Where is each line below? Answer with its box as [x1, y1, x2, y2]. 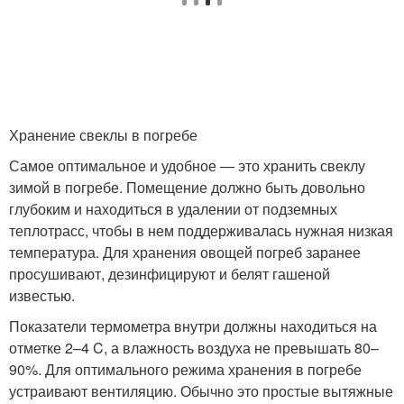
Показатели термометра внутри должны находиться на [9, 316, 377, 337]
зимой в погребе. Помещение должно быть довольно [9, 177, 365, 198]
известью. [9, 285, 75, 307]
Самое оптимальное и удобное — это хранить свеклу [9, 155, 365, 177]
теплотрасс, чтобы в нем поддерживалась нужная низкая [9, 220, 393, 242]
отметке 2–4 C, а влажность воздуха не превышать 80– [9, 337, 379, 359]
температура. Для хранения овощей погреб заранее [9, 242, 361, 263]
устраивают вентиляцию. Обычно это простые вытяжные [9, 381, 393, 402]
